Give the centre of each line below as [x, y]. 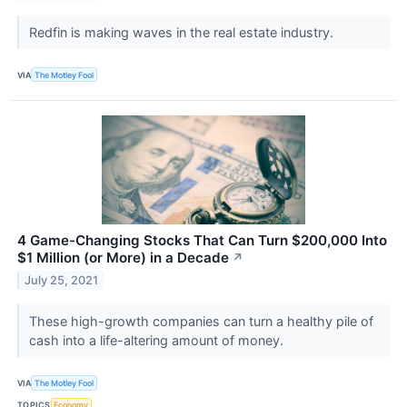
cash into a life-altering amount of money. [158, 341]
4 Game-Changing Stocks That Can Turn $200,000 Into [202, 241]
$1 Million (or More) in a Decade [123, 258]
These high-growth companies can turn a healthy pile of [201, 322]
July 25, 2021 [62, 281]
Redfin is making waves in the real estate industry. [183, 33]
